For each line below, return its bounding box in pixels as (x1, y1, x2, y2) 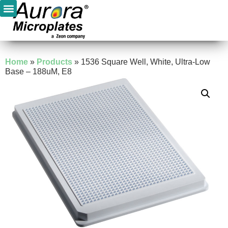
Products (37, 58, 72, 66)
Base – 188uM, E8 (5, 67, 72, 76)
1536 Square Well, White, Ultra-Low (81, 58, 210, 66)
